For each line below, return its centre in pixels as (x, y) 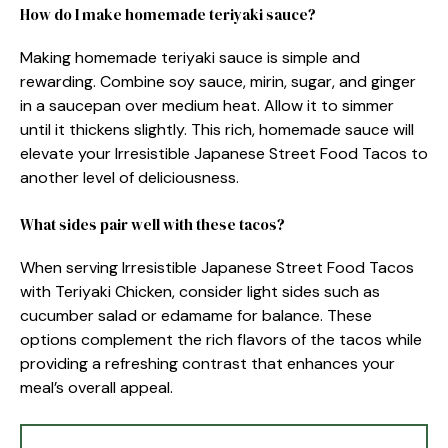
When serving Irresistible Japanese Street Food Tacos (217, 267)
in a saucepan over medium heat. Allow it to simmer (207, 105)
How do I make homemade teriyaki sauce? (168, 14)
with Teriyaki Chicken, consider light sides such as (200, 291)
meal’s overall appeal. (96, 387)
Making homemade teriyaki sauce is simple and (190, 57)
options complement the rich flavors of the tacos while (221, 339)
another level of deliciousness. (129, 177)
